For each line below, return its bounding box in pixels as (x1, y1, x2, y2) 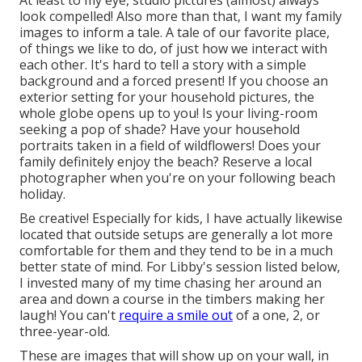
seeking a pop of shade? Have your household (19, 120, 300, 138)
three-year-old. (19, 322, 110, 340)
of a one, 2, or (233, 305, 320, 324)
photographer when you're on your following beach (19, 168, 335, 187)
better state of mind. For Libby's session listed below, (19, 257, 340, 276)
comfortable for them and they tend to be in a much (19, 241, 333, 259)
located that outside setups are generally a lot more (19, 225, 333, 243)
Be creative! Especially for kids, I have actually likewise (19, 208, 343, 227)
